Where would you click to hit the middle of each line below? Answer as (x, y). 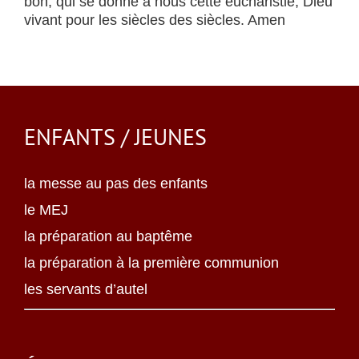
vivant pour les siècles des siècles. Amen (155, 20)
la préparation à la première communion (151, 263)
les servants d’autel (86, 289)
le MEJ (46, 210)
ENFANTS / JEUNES (115, 137)
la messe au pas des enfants (116, 184)
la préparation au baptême (108, 236)
